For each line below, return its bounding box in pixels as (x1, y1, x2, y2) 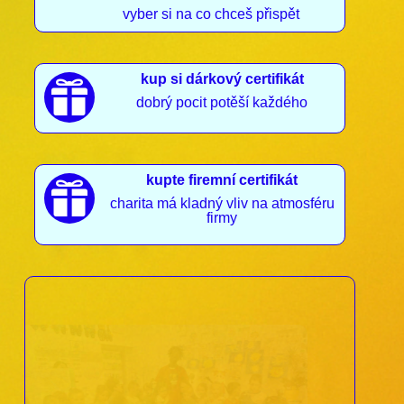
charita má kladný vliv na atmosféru (109, 196, 335, 212)
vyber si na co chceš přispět (123, 6, 300, 23)
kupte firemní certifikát (146, 172, 298, 188)
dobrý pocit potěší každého (136, 95, 308, 111)
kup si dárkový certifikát (140, 71, 304, 87)
